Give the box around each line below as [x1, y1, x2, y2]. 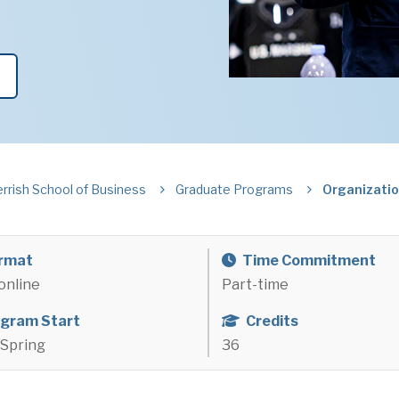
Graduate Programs [175, 182, 293, 197]
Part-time [222, 276, 289, 293]
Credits [243, 313, 298, 330]
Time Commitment [240, 252, 376, 269]
